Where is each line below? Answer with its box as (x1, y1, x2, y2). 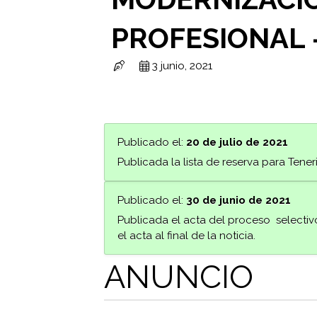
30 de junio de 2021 (185, 194, 291, 207)
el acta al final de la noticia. (117, 229, 255, 243)
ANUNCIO (104, 258, 254, 296)
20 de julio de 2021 (185, 136, 288, 149)
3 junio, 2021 (152, 59, 213, 72)
